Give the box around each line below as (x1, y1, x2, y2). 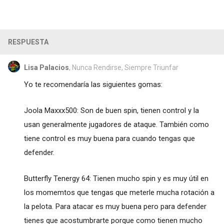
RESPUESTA (7, 37, 48, 46)
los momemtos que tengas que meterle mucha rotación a (23, 187, 214, 197)
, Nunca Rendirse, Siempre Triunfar (68, 63, 178, 71)
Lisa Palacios (23, 63, 69, 71)
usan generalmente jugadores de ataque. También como (23, 119, 209, 129)
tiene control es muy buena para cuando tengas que (23, 133, 195, 143)
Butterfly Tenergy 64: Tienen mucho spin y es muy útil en (23, 173, 208, 183)
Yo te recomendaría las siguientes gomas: (23, 79, 162, 89)
